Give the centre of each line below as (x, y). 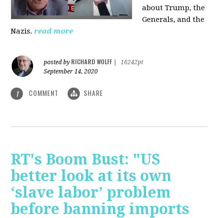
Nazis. (22, 31)
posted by (58, 62)
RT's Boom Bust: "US (86, 160)
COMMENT (44, 92)
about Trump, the (174, 8)
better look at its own (91, 176)
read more (54, 31)
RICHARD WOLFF (92, 61)
